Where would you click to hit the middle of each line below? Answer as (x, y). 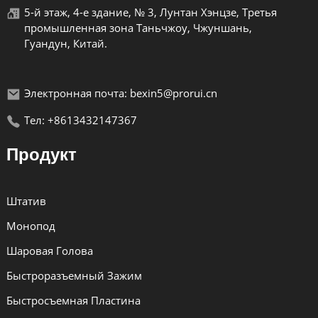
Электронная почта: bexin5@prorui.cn (120, 93)
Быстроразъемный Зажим (74, 275)
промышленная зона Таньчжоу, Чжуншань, (138, 27)
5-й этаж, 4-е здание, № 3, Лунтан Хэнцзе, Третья (150, 12)
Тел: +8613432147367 (80, 120)
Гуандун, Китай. (65, 43)
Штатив (26, 201)
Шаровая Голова (49, 250)
